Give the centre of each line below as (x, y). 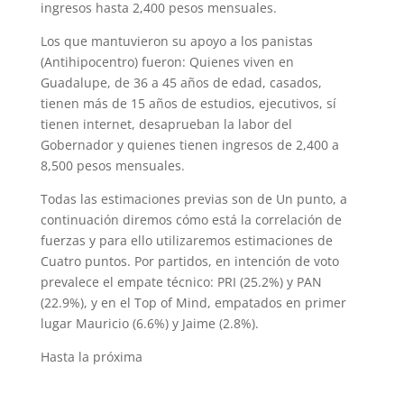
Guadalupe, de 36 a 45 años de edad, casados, (181, 83)
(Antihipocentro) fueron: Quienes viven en (167, 62)
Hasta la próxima (91, 357)
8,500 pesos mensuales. (112, 165)
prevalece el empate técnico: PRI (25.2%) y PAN (181, 282)
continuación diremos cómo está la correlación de (191, 220)
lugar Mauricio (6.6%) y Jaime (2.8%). (149, 323)
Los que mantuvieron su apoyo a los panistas (176, 41)
